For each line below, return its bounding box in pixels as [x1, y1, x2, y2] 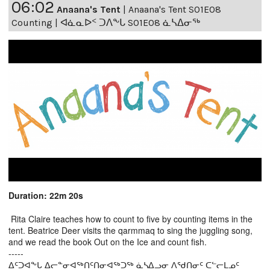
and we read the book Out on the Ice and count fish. [8, 236, 207, 248]
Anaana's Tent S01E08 [128, 3, 221, 15]
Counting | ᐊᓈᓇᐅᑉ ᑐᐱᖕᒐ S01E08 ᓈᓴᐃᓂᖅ [11, 16, 200, 28]
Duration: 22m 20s [8, 189, 83, 202]
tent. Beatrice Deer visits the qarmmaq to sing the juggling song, [8, 224, 253, 237]
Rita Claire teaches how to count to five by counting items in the [8, 213, 253, 225]
